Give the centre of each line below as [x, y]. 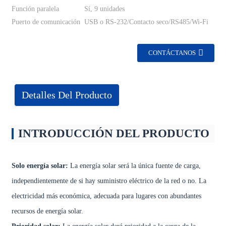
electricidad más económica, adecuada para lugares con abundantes [106, 196]
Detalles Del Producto [67, 95]
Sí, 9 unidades [104, 9]
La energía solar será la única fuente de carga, [134, 166]
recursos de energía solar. [47, 211]
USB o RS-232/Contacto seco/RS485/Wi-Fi [146, 22]
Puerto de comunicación [46, 22]
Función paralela [35, 9]
